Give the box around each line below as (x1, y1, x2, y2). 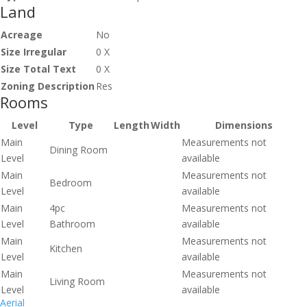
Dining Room (49, 143, 108, 156)
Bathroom (49, 217, 95, 230)
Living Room (49, 274, 105, 288)
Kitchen (49, 241, 82, 255)
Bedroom (49, 175, 92, 189)
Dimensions (215, 118, 273, 132)
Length (114, 118, 149, 132)
